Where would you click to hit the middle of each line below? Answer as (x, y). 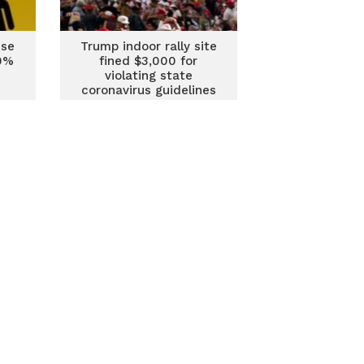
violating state (148, 76)
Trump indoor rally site (148, 46)
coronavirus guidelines (148, 90)
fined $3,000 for (149, 61)
